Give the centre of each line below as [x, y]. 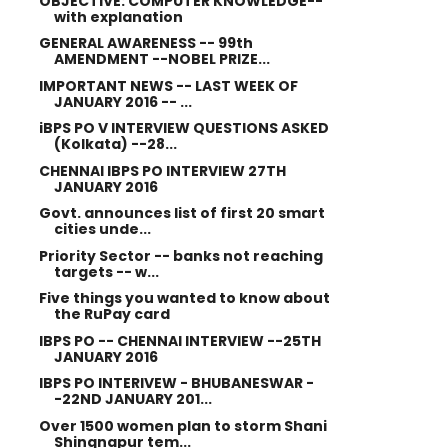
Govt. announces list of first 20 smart [181, 213]
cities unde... [102, 229]
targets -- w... [106, 271]
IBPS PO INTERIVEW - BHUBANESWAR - [176, 383]
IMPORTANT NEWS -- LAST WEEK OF [168, 85]
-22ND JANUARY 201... [132, 399]
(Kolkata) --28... [115, 144]
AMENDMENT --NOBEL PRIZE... [161, 59]
